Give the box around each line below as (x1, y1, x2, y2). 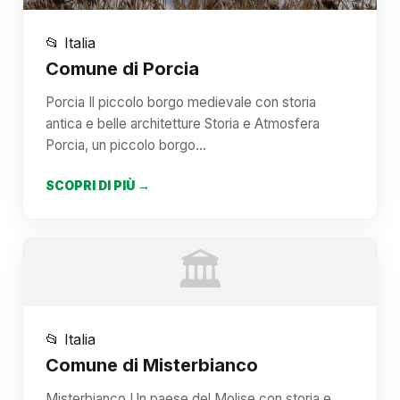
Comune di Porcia (46, 58, 199, 80)
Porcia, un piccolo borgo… (46, 137, 206, 154)
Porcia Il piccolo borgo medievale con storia (46, 94, 316, 112)
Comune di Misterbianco (46, 354, 258, 377)
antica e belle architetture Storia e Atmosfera (46, 115, 320, 133)
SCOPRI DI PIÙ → (46, 179, 150, 194)
